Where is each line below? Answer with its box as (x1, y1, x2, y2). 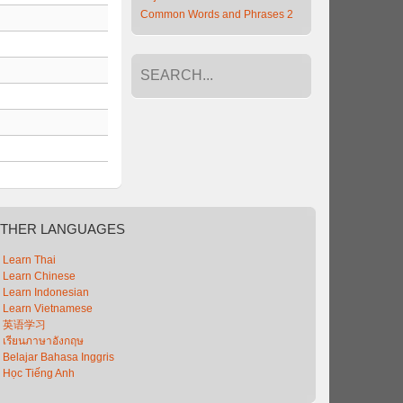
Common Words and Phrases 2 (140, 8, 293, 21)
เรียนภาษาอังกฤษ (3, 335, 85, 347)
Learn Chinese (3, 270, 76, 282)
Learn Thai (3, 254, 57, 266)
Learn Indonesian (3, 286, 90, 299)
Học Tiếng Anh (3, 367, 76, 380)
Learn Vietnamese (3, 302, 94, 315)
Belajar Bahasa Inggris (3, 351, 115, 363)
